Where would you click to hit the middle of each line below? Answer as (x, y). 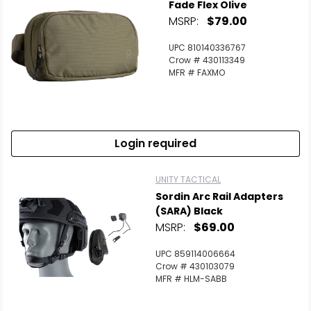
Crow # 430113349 (207, 60)
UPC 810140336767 (207, 48)
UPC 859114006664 (195, 254)
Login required (155, 143)
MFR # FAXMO (197, 73)
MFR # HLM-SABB (191, 279)
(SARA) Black (189, 211)
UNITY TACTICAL (188, 179)
